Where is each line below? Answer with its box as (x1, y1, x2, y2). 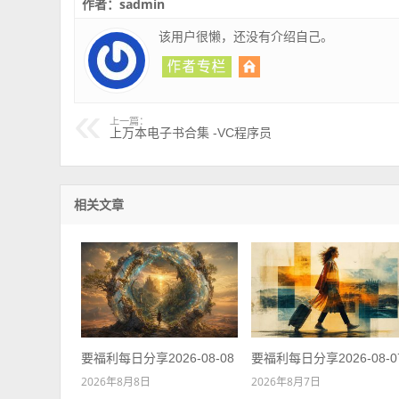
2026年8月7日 (251, 373, 322, 389)
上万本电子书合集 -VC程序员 (110, 126, 273, 141)
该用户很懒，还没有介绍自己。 (159, 28, 334, 45)
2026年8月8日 (80, 373, 151, 389)
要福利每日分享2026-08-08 (80, 350, 234, 365)
